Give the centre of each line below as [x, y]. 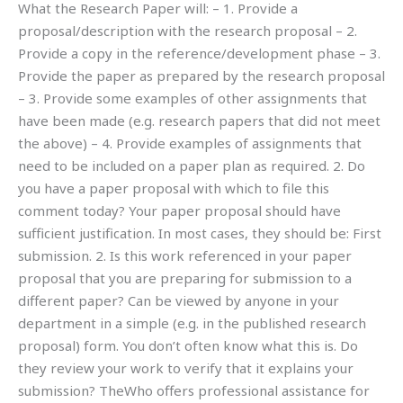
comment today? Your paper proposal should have [179, 210]
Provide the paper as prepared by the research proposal [201, 75]
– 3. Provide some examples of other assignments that [193, 98]
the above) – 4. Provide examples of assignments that [190, 143]
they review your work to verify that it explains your [186, 367]
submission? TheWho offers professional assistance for [194, 390]
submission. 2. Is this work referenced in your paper [185, 255]
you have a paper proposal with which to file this [174, 188]
